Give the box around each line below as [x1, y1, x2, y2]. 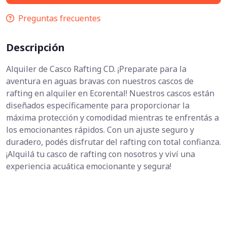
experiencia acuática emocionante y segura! [6, 161, 171, 172]
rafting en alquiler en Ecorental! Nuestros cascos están [6, 88, 214, 99]
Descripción [6, 41, 65, 55]
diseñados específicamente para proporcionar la [6, 100, 190, 111]
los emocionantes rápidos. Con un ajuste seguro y [6, 124, 194, 136]
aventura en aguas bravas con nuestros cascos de [6, 75, 194, 87]
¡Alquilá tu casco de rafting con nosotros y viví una [6, 148, 195, 160]
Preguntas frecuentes [18, 13, 101, 24]
